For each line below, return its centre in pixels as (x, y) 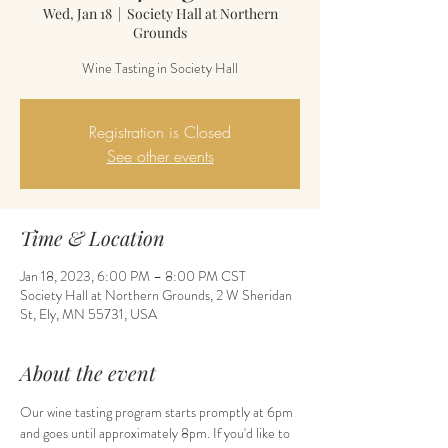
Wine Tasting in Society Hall (160, 68)
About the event (88, 372)
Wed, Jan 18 (77, 13)
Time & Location (92, 237)
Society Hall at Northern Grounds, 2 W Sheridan (156, 295)
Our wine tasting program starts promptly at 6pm (158, 412)
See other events (160, 156)
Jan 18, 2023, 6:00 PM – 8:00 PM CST (133, 276)
